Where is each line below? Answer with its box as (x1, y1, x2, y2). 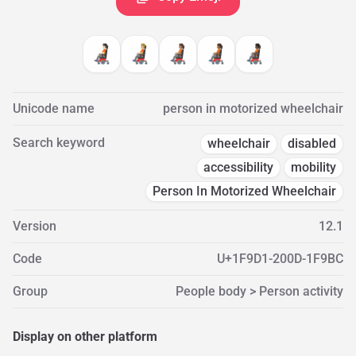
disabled (288, 136, 336, 151)
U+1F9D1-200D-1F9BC (217, 251, 343, 266)
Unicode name (13, 101, 95, 116)
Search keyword (13, 135, 105, 150)
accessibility (203, 160, 273, 175)
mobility (291, 160, 336, 175)
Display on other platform (13, 329, 157, 344)
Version (13, 219, 56, 234)
